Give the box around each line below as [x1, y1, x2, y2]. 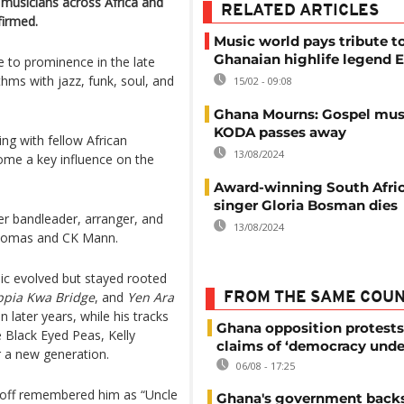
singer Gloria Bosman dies [214, 197, 398, 214]
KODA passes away [214, 124, 346, 141]
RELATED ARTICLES [221, 3, 379, 20]
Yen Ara [127, 289, 174, 306]
